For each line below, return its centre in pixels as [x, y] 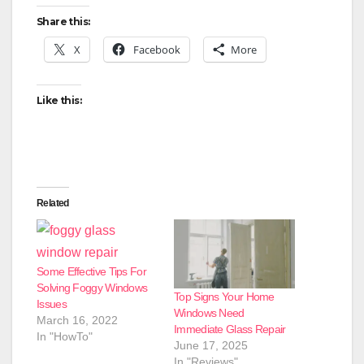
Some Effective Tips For [91, 271]
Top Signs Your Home [224, 297]
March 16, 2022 [77, 320]
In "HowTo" [65, 336]
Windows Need [209, 313]
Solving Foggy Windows [92, 287]
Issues [52, 303]
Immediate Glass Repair [230, 329]
